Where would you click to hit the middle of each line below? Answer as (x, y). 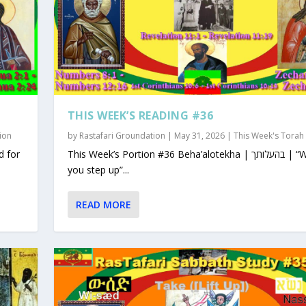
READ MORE (103, 205)
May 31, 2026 (199, 136)
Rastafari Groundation (122, 136)
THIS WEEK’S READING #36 (140, 116)
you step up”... (98, 170)
